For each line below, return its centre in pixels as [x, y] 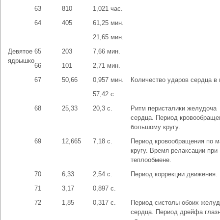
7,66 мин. [107, 51]
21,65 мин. [108, 37]
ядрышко [21, 61]
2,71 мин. [107, 66]
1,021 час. [108, 9]
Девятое [20, 51]
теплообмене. [151, 160]
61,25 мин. [108, 23]
